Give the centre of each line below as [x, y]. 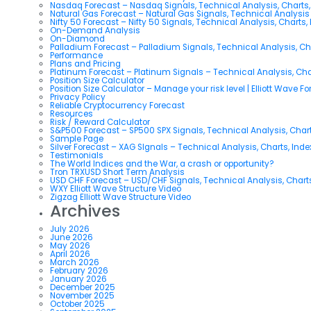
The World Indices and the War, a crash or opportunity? [162, 163]
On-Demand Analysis [95, 30]
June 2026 [72, 237]
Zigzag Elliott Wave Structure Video [120, 197]
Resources [72, 114]
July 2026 [70, 229]
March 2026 [75, 262]
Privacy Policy [78, 97]
